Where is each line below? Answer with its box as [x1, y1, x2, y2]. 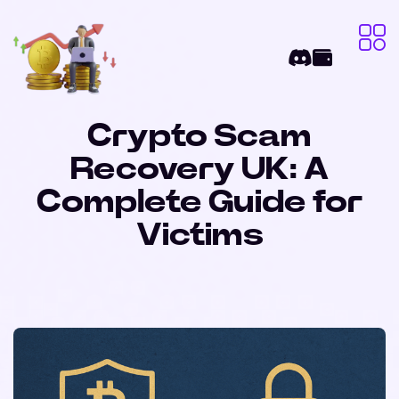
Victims [135, 219, 264, 251]
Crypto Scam [87, 120, 312, 152]
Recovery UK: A [70, 153, 329, 185]
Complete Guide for [37, 186, 362, 218]
